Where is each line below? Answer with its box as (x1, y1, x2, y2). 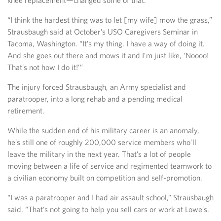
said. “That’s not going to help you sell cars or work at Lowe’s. (7, 204, 209, 214)
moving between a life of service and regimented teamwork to (7, 161, 212, 171)
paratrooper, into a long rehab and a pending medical (7, 94, 183, 104)
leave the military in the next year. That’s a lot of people (7, 149, 191, 159)
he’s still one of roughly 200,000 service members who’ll (7, 137, 196, 147)
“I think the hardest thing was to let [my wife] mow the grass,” (7, 15, 212, 25)
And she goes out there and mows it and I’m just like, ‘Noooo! (7, 50, 209, 60)
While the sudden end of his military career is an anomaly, (7, 125, 199, 135)
